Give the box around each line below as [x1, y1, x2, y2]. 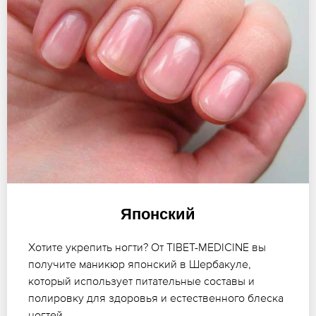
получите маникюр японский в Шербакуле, [28, 257, 251, 271]
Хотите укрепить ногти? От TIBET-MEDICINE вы [28, 241, 266, 254]
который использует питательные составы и [28, 274, 255, 288]
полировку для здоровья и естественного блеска [28, 291, 284, 305]
